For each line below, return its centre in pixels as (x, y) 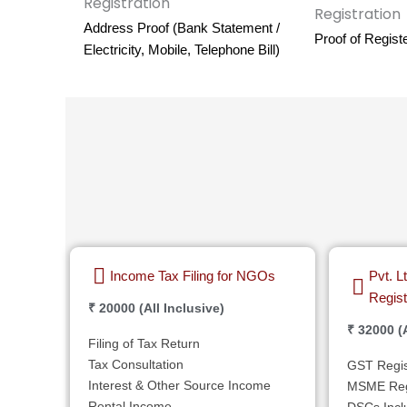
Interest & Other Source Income (179, 385)
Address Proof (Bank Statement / (182, 27)
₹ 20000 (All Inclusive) (156, 308)
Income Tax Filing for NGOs (193, 275)
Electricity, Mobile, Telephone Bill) (182, 49)
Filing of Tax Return (144, 343)
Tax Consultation (136, 364)
